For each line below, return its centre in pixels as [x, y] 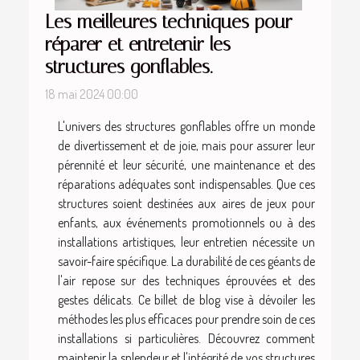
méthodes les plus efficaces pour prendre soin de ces [186, 319]
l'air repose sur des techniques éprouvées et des [186, 281]
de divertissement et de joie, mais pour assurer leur [186, 146]
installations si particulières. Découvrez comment [186, 339]
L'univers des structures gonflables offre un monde [186, 127]
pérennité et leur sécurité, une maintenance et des [186, 165]
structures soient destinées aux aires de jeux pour [186, 204]
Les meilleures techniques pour [169, 22]
